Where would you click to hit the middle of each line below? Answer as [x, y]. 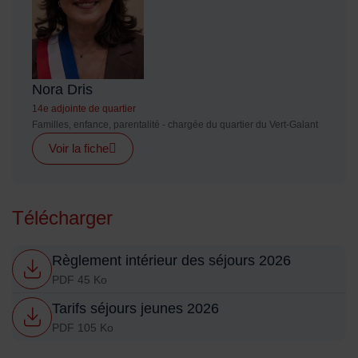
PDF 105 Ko [83, 328]
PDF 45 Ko [80, 279]
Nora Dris [62, 90]
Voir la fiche [79, 149]
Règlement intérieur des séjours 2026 [171, 260]
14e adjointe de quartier [84, 109]
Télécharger [62, 218]
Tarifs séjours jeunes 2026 [135, 309]
